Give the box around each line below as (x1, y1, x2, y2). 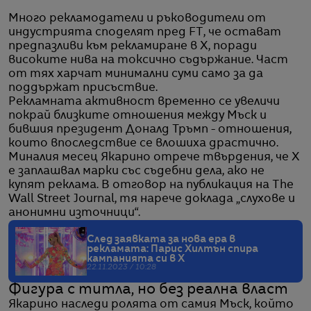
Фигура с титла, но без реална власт (8, 283, 288, 297)
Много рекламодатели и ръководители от (8, 12, 266, 24)
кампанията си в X (87, 253, 185, 264)
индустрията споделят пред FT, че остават (8, 26, 281, 38)
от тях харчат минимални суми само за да (8, 68, 263, 80)
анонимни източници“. (8, 207, 140, 219)
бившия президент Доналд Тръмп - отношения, (8, 124, 292, 135)
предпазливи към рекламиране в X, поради (8, 40, 257, 52)
